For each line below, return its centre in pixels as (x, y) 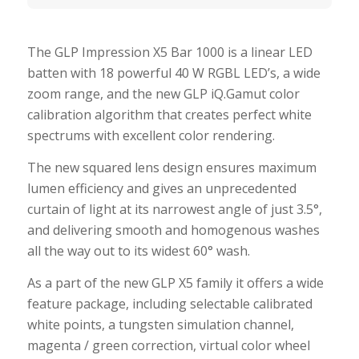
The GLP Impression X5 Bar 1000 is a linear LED (169, 52)
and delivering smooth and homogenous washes (173, 230)
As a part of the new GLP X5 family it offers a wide (175, 282)
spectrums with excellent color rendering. (151, 136)
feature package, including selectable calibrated (169, 303)
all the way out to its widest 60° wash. (138, 250)
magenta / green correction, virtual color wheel (168, 345)
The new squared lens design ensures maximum (171, 167)
